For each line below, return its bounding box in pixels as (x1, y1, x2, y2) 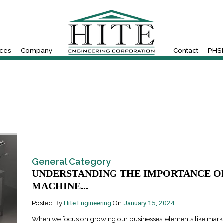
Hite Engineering (63, 199, 111, 207)
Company (21, 46, 52, 54)
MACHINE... (31, 180, 88, 191)
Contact (173, 46, 198, 54)
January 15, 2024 (123, 199, 175, 207)
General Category (31, 156, 111, 167)
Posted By (31, 199, 64, 207)
